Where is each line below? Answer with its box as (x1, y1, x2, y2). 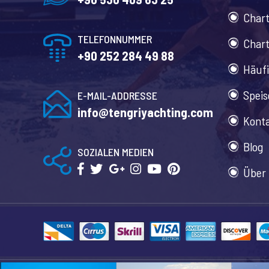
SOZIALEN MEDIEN (77, 145, 154, 159)
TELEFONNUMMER (77, 32, 152, 46)
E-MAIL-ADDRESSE (77, 89, 157, 102)
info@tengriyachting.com (77, 104, 213, 119)
